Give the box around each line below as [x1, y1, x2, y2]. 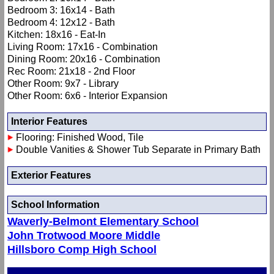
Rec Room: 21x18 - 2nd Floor [7, 66, 135, 77]
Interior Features [11, 116, 87, 127]
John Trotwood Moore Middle [7, 229, 160, 242]
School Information [11, 199, 100, 210]
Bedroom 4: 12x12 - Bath [7, 17, 115, 28]
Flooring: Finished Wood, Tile [13, 132, 144, 143]
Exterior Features [11, 170, 91, 181]
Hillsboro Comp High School [7, 243, 157, 256]
